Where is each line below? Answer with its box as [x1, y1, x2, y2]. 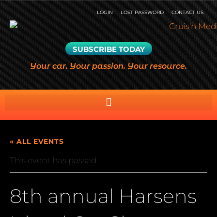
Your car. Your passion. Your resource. [30, 62, 187, 71]
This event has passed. [10, 155, 98, 166]
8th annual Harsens [10, 184, 197, 208]
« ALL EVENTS [10, 137, 64, 146]
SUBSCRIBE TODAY [72, 45, 145, 54]
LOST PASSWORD [121, 9, 164, 15]
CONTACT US [171, 9, 203, 15]
